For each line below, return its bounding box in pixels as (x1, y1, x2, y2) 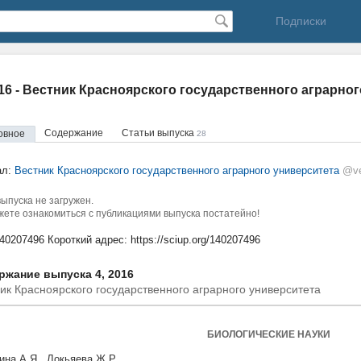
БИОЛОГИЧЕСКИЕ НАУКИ (206, 329, 330, 340)
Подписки (275, 15, 326, 27)
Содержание (44, 127, 103, 139)
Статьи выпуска (122, 127, 197, 139)
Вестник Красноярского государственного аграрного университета (15, 164, 339, 176)
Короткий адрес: (44, 234, 131, 246)
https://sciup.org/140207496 (131, 234, 260, 246)
